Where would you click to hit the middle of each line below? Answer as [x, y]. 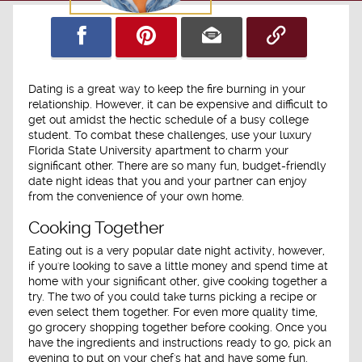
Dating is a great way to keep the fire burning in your [167, 88]
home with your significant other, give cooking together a [178, 282]
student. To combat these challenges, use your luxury [170, 135]
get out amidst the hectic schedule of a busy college [168, 119]
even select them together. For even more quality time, [173, 312]
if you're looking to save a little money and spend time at [178, 266]
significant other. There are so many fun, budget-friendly [177, 165]
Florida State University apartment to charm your [158, 150]
